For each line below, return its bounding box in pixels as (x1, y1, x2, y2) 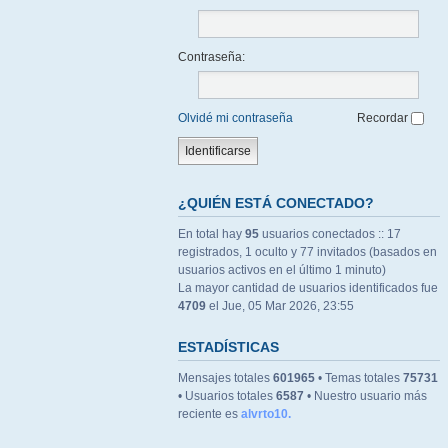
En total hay (178, 227, 245, 241)
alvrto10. (241, 407, 291, 421)
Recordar (357, 111, 411, 125)
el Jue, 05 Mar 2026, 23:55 (206, 299, 354, 313)
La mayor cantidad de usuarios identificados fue (178, 281, 438, 295)
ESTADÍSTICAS (178, 339, 279, 355)
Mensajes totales (178, 371, 273, 385)
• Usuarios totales (178, 389, 276, 403)
